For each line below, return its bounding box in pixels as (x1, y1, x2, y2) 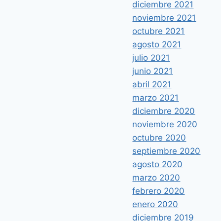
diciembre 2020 (132, 106, 195, 116)
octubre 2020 (132, 133, 186, 143)
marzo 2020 (132, 173, 181, 183)
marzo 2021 (132, 93, 179, 103)
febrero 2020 (132, 186, 185, 196)
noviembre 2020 (132, 119, 198, 130)
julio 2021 (132, 53, 170, 63)
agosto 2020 (132, 159, 183, 170)
